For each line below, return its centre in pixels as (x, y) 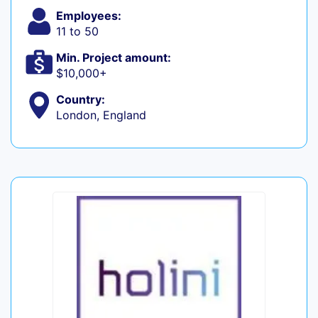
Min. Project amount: (113, 58)
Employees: (88, 16)
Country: (80, 100)
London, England (101, 115)
